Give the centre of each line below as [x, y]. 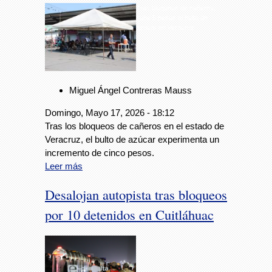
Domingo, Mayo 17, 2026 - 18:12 [110, 113]
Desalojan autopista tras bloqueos [136, 194]
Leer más [64, 166]
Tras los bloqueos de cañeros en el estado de [134, 126]
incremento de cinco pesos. [100, 153]
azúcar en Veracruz [165, 27]
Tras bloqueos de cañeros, [176, 8]
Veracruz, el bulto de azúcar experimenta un [132, 140]
